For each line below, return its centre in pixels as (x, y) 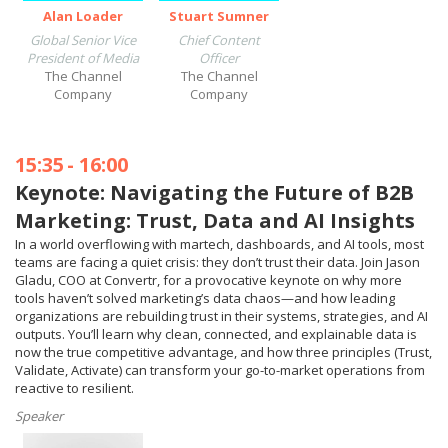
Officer (219, 58)
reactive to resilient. (74, 388)
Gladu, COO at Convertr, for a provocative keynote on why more (208, 280)
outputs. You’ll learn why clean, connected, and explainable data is (216, 334)
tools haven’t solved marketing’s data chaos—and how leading (205, 298)
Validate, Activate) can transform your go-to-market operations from (220, 370)
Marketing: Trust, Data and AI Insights (215, 220)
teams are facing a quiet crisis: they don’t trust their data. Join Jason (217, 262)
